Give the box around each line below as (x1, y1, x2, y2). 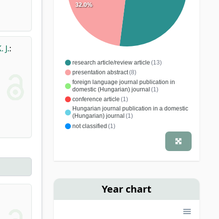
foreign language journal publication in (72, 78, 175, 86)
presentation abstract (72, 69, 128, 76)
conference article (72, 95, 120, 103)
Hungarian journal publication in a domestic (72, 105, 188, 112)
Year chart (101, 182, 152, 196)
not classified (72, 122, 107, 130)
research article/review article (72, 59, 150, 66)
